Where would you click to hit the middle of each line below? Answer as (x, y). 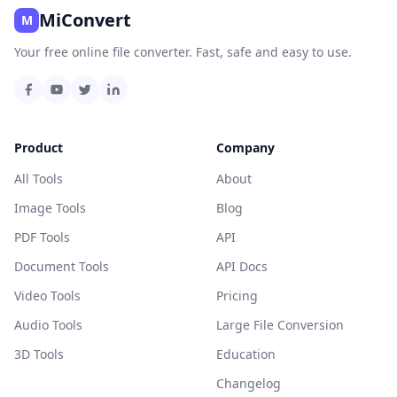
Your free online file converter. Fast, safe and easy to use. (183, 52)
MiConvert (85, 20)
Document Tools (62, 266)
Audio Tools (48, 325)
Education (246, 354)
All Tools (39, 179)
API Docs (242, 266)
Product (39, 148)
